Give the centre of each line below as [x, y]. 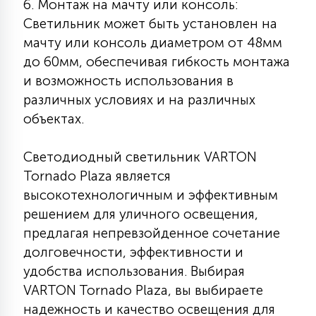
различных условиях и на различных [139, 100]
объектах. [54, 119]
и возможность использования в [128, 81]
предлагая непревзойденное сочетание [152, 233]
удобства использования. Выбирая [134, 271]
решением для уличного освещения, [141, 214]
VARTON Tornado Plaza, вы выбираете [143, 290]
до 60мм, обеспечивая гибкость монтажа [157, 62]
